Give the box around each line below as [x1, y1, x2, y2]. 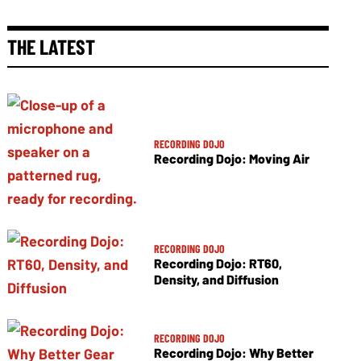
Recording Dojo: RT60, [153, 255, 282, 271]
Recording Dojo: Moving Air [153, 151, 309, 166]
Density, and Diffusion [153, 272, 279, 287]
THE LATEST [7, 34, 96, 59]
